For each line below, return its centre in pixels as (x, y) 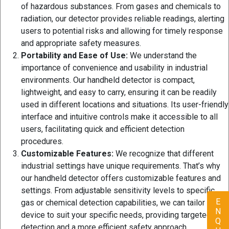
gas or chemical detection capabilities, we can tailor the (120, 203)
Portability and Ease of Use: (74, 56)
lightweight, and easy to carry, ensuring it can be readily (119, 93)
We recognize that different (164, 154)
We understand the (162, 56)
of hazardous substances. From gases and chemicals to (121, 7)
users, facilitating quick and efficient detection (103, 129)
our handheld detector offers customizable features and (121, 178)
